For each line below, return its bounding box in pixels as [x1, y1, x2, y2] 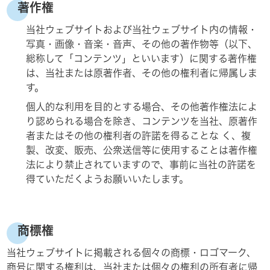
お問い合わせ [14, 136, 80, 148]
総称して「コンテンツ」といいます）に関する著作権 [26, 54, 257, 63]
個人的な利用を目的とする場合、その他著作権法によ [26, 102, 258, 111]
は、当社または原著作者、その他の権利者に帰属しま [26, 68, 258, 78]
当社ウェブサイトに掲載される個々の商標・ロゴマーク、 [7, 248, 257, 257]
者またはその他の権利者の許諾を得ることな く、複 [26, 131, 251, 140]
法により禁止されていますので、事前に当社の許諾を [26, 160, 257, 169]
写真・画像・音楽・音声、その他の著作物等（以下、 [26, 39, 258, 49]
